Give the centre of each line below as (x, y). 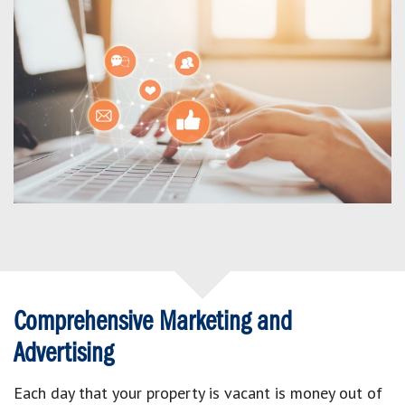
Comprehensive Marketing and (153, 322)
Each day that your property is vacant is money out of (198, 392)
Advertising (63, 354)
